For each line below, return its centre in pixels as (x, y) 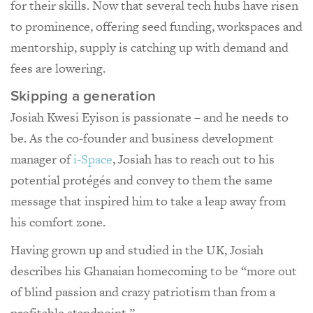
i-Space (93, 159)
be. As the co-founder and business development (142, 138)
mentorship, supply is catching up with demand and (150, 47)
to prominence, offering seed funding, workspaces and (156, 26)
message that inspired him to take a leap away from (148, 201)
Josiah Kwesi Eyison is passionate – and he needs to (150, 117)
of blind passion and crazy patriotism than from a (143, 291)
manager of (42, 159)
